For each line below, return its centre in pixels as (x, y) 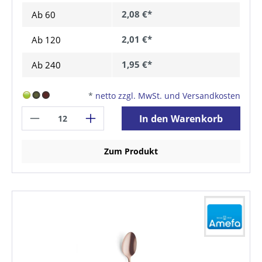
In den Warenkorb (181, 118)
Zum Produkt (131, 151)
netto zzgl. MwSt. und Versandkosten (168, 96)
